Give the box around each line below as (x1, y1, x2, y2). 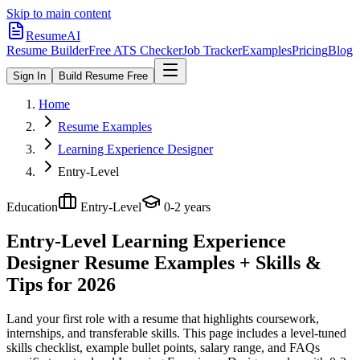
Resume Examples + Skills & (80, 252, 321, 273)
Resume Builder (6, 43, 88, 57)
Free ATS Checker (88, 43, 182, 57)
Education (6, 200, 58, 214)
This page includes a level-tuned (180, 325, 346, 340)
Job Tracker (182, 43, 242, 57)
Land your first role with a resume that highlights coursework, (6, 311, 319, 325)
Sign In (13, 70, 46, 82)
